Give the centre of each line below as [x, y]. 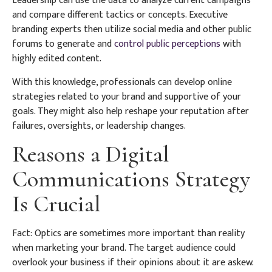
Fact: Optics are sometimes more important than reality [128, 233]
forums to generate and [63, 44]
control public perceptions [167, 44]
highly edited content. [57, 59]
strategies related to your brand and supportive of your [127, 97]
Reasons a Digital [91, 154]
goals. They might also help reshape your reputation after [131, 111]
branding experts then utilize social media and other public [132, 30]
